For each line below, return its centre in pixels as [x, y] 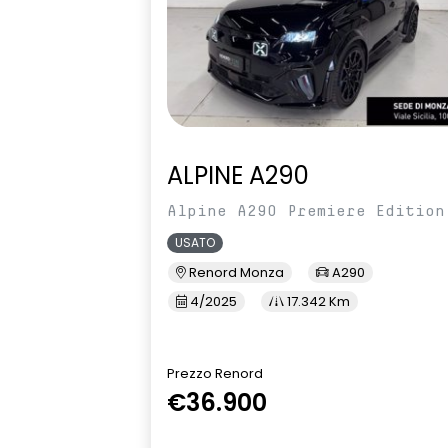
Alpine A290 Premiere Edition [306, 210]
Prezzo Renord [215, 373]
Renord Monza [235, 272]
